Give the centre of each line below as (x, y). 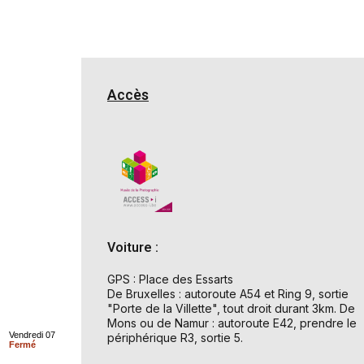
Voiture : (133, 247)
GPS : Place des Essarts (170, 279)
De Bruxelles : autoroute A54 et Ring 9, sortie (228, 293)
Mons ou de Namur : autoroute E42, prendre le (232, 323)
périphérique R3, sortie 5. (175, 337)
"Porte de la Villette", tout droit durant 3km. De (231, 308)
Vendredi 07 (32, 334)
